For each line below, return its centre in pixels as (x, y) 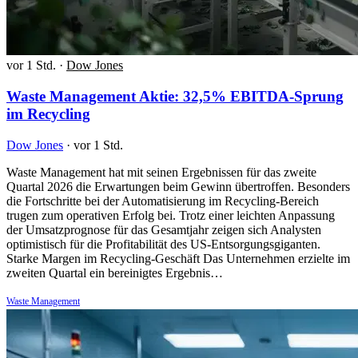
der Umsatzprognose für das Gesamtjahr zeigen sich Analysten (164, 229)
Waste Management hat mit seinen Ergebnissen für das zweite (161, 172)
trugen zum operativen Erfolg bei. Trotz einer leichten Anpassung (171, 215)
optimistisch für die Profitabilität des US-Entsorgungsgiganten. (163, 244)
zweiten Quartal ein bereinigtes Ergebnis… (115, 272)
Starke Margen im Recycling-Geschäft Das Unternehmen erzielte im (178, 258)
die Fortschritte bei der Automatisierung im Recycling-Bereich (163, 201)
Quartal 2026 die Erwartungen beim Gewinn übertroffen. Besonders (178, 186)
